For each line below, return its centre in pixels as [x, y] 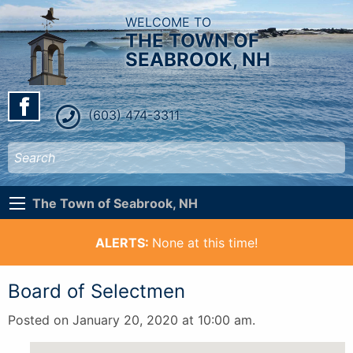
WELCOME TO [169, 22]
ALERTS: [124, 242]
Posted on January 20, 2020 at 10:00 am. [132, 320]
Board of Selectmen [97, 291]
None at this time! [205, 242]
